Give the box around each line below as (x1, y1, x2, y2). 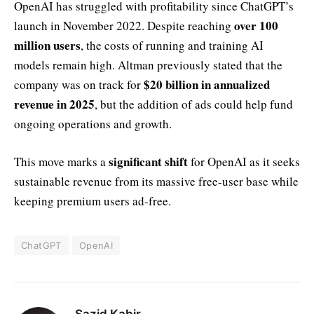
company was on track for (14, 76, 144, 93)
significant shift (109, 152, 188, 170)
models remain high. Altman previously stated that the (14, 56, 282, 73)
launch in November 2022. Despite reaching (14, 17, 234, 34)
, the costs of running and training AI (81, 36, 264, 53)
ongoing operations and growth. (14, 115, 172, 132)
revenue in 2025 (14, 95, 95, 113)
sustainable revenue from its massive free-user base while (14, 172, 299, 189)
